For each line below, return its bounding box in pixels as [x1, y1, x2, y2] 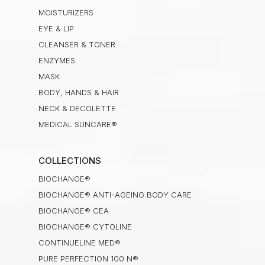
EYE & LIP [38, 24, 74, 34]
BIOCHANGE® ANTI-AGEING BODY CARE [38, 190, 192, 200]
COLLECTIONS [38, 155, 101, 167]
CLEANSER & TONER [38, 40, 115, 50]
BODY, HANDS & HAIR [38, 88, 119, 98]
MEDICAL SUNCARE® [38, 119, 117, 130]
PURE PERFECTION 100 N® [38, 254, 138, 264]
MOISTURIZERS [38, 8, 93, 18]
